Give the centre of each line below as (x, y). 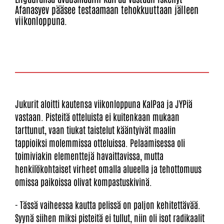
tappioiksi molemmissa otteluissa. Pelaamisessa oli (100, 142)
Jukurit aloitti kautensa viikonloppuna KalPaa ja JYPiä (104, 103)
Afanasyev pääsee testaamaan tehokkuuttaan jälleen (107, 9)
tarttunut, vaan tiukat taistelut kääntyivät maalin (95, 129)
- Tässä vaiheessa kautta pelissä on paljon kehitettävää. (108, 204)
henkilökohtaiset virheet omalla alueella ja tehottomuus (108, 168)
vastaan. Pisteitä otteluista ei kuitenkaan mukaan (97, 116)
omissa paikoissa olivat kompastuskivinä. (83, 181)
